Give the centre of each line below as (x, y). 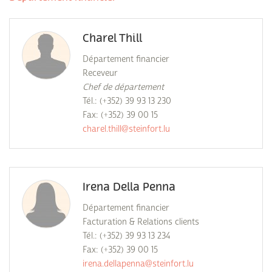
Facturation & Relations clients (141, 222)
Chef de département (123, 87)
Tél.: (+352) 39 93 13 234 (126, 236)
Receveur (100, 73)
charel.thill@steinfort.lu (126, 129)
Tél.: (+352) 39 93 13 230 (127, 101)
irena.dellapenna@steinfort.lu (138, 263)
